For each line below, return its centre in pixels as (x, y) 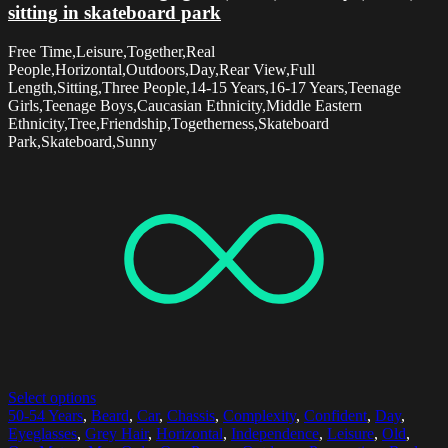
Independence (275, 434)
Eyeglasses (42, 434)
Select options (52, 398)
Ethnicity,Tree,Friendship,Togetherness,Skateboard (168, 124)
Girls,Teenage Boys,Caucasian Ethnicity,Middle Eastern (185, 106)
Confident (335, 416)
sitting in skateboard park (114, 13)
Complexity (259, 416)
